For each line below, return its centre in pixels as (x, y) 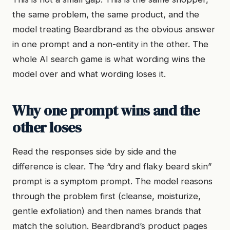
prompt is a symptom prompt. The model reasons (112, 181)
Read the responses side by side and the (94, 151)
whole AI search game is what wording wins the (109, 59)
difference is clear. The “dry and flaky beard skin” (112, 166)
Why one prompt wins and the (106, 110)
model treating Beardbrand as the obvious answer (114, 29)
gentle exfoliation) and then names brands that (107, 211)
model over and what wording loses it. (89, 74)
